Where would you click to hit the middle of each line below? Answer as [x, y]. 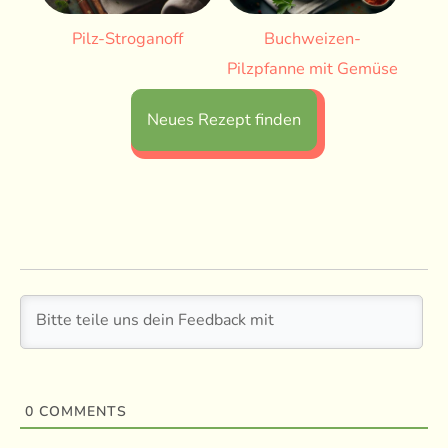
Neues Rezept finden [224, 119]
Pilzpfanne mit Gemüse [313, 68]
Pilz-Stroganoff [128, 38]
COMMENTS [80, 411]
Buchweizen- [313, 38]
